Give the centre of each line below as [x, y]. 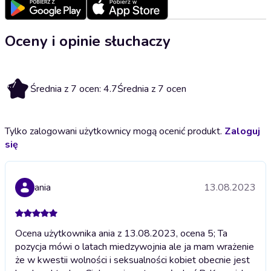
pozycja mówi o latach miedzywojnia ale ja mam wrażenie [135, 247]
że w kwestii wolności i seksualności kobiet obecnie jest [132, 260]
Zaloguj [242, 131]
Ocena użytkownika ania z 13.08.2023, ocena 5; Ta [121, 233]
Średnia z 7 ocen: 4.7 [74, 89]
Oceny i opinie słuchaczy [88, 41]
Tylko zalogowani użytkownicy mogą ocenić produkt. [115, 131]
